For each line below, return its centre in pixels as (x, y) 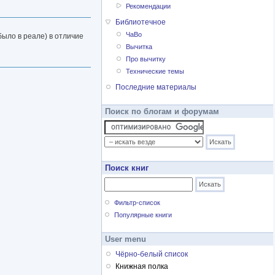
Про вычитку (146, 59)
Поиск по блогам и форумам (162, 112)
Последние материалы (156, 87)
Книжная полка (142, 267)
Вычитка (139, 47)
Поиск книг (127, 168)
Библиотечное (141, 22)
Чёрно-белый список (152, 254)
